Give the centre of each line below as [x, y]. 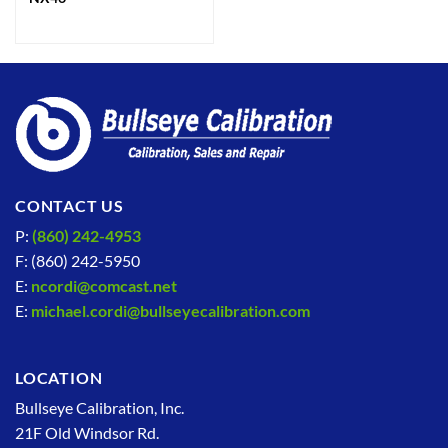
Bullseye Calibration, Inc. [99, 408]
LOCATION [59, 378]
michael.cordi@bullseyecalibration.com [170, 311]
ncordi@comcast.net [104, 286]
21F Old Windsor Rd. [87, 433]
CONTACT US [69, 206]
